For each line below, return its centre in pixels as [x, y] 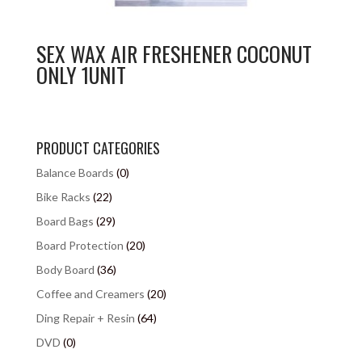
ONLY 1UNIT [81, 75]
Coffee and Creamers [90, 294]
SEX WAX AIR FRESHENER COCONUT [174, 54]
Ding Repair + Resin [85, 318]
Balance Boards [75, 173]
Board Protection [80, 246]
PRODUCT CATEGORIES [98, 148]
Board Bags [65, 221]
